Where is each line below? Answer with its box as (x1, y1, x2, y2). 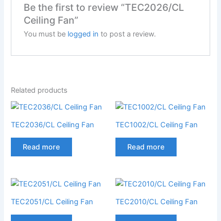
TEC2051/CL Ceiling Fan (11, 197, 94, 206)
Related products (11, 86, 68, 95)
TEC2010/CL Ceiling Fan (115, 197, 198, 206)
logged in (67, 30, 99, 39)
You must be (23, 30, 68, 39)
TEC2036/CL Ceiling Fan (11, 120, 95, 129)
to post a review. (98, 30, 156, 39)
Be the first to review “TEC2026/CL (23, 1, 184, 14)
